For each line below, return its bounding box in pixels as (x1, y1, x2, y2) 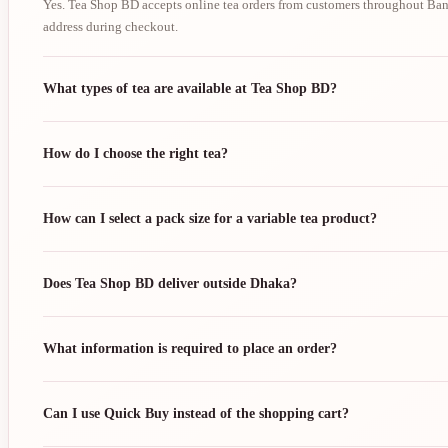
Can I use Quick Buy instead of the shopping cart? (43, 406, 349, 422)
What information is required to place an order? (43, 341, 337, 357)
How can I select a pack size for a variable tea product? (43, 211, 377, 227)
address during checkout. (43, 18, 178, 34)
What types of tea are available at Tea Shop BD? (43, 81, 337, 97)
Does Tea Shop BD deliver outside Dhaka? (43, 276, 297, 292)
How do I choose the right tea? (43, 146, 228, 162)
